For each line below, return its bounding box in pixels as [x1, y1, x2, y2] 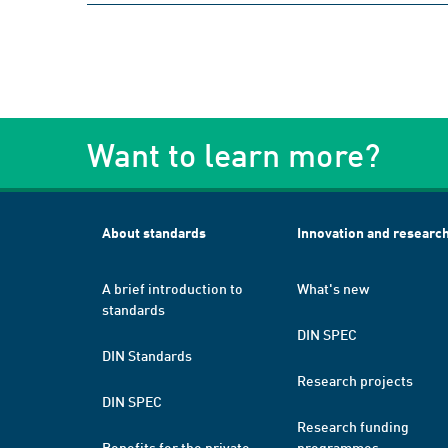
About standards [102, 224, 206, 241]
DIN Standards [102, 346, 192, 364]
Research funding [297, 417, 409, 435]
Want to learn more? [87, 135, 380, 174]
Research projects [297, 371, 413, 389]
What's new [297, 279, 369, 297]
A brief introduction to [102, 279, 243, 297]
